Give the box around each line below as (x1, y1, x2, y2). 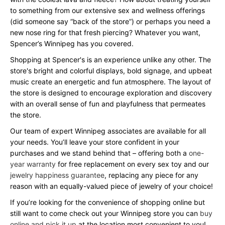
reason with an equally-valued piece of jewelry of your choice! (10, 182, 213, 190)
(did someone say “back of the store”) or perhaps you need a (10, 17, 210, 26)
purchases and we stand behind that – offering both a (10, 149, 189, 157)
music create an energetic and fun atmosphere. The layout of (10, 77, 211, 86)
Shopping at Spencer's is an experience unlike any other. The (10, 55, 211, 64)
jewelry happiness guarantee (10, 171, 104, 179)
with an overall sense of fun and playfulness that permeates (10, 99, 205, 108)
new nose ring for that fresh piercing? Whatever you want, (10, 28, 200, 37)
